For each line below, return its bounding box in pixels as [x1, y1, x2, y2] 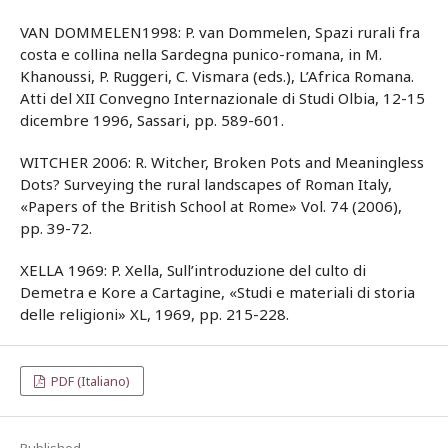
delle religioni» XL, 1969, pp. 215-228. [20, 304, 289, 325]
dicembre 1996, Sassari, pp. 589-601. [20, 110, 284, 131]
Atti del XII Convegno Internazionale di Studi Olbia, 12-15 [20, 88, 425, 109]
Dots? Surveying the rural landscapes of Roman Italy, [20, 174, 392, 195]
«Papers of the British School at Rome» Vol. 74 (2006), [20, 196, 402, 217]
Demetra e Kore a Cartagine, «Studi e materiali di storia [20, 282, 415, 303]
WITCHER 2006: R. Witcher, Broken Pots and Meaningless [20, 152, 424, 173]
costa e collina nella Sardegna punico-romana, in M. [20, 44, 382, 65]
